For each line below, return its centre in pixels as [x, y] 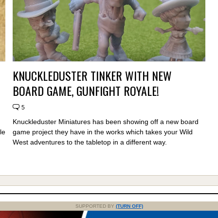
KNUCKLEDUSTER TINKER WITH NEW [92, 76]
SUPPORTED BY [95, 206]
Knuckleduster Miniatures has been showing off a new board [105, 122]
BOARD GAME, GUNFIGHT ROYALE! [86, 91]
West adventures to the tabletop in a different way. [90, 142]
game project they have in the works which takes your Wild [102, 132]
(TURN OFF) [129, 206]
